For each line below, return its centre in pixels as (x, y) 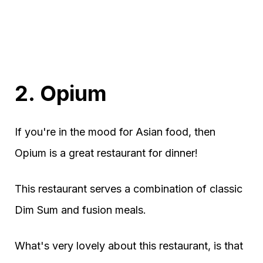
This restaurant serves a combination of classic (129, 189)
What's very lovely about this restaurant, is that (129, 246)
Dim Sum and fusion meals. (80, 210)
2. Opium (61, 94)
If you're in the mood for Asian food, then (115, 132)
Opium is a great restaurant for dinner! (106, 153)
